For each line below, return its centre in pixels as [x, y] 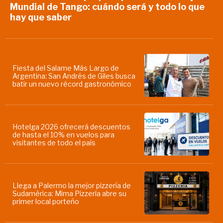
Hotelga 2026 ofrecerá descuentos [71, 126]
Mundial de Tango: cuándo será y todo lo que [107, 7]
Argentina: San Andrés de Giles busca [74, 76]
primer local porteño [46, 201]
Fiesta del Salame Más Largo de [65, 68]
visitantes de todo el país [54, 142]
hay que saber [41, 17]
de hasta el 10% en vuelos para [63, 134]
